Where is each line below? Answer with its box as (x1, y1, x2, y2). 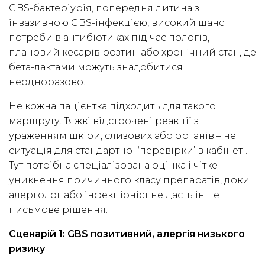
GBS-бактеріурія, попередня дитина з (9, 2, 199, 14)
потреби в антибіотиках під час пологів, (9, 32, 209, 44)
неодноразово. (9, 76, 85, 88)
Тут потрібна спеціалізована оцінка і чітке (9, 160, 218, 172)
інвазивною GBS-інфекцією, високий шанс (9, 17, 224, 29)
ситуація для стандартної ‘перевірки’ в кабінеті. (9, 145, 247, 157)
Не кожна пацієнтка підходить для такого (9, 101, 216, 112)
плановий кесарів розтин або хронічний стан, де (9, 47, 256, 59)
